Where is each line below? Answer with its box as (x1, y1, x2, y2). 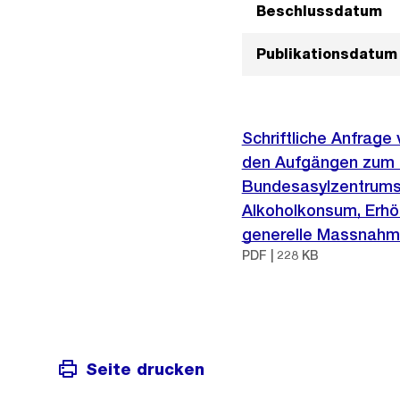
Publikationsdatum (255, 46, 397, 62)
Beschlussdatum (255, 3, 382, 20)
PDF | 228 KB (241, 248, 319, 262)
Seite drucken (86, 359, 204, 379)
